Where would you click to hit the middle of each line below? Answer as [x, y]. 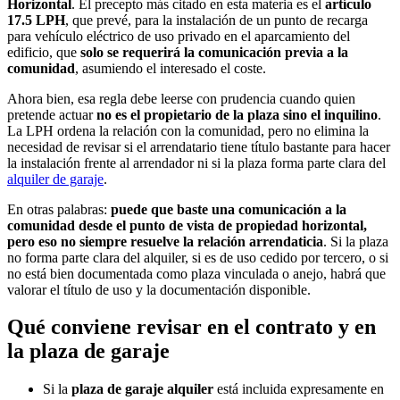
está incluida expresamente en [299, 389]
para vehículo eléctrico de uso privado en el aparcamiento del [179, 36]
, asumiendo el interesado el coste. [171, 68]
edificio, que [44, 52]
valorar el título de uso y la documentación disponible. [159, 289]
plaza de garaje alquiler [142, 389]
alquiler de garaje [55, 179]
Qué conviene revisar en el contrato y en [192, 327]
